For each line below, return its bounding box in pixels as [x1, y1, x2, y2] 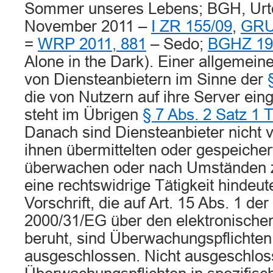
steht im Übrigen [24, 106, 143, 123]
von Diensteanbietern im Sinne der [24, 71, 268, 88]
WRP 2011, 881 [38, 35, 146, 52]
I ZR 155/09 [151, 18, 232, 35]
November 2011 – [24, 18, 151, 35]
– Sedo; [146, 35, 208, 52]
